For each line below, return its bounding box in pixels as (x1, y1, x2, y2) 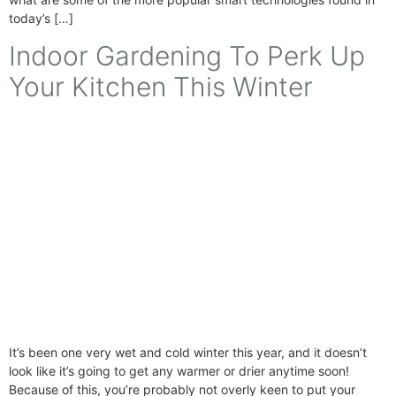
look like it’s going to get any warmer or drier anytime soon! (9, 363, 349, 379)
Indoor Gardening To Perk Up (9, 39, 365, 72)
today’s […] (9, 11, 73, 27)
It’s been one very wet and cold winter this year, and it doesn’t (9, 345, 367, 361)
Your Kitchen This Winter (9, 70, 313, 103)
